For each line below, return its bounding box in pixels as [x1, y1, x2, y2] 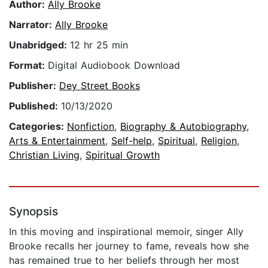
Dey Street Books [59, 80, 140, 92]
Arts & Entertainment [9, 135, 105, 147]
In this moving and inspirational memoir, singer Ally [9, 226, 243, 238]
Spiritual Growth [86, 149, 160, 162]
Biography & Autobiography [120, 120, 246, 133]
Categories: [9, 120, 67, 133]
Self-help [111, 135, 152, 147]
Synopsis [9, 205, 58, 219]
